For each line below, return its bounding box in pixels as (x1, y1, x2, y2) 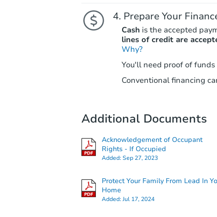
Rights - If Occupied (102, 144, 166, 154)
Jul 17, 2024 (123, 195, 155, 203)
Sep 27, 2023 (123, 154, 158, 162)
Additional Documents (81, 111, 207, 127)
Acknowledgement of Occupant (102, 135, 202, 145)
